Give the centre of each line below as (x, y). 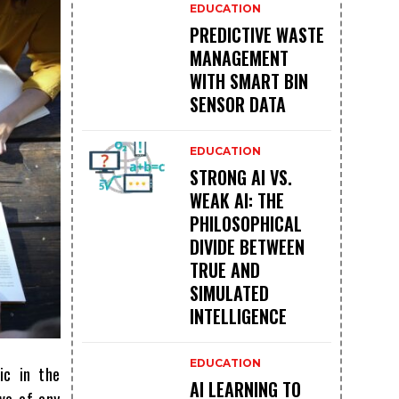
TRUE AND (224, 270)
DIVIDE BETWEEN (247, 247)
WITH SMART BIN (248, 81)
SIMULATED (229, 293)
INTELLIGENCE (238, 317)
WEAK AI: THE (236, 201)
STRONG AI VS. (240, 178)
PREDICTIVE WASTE (256, 35)
